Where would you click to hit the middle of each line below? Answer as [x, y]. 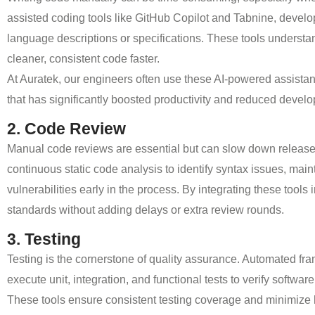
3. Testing [44, 239]
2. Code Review [66, 129]
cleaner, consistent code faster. [83, 58]
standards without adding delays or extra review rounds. [146, 210]
